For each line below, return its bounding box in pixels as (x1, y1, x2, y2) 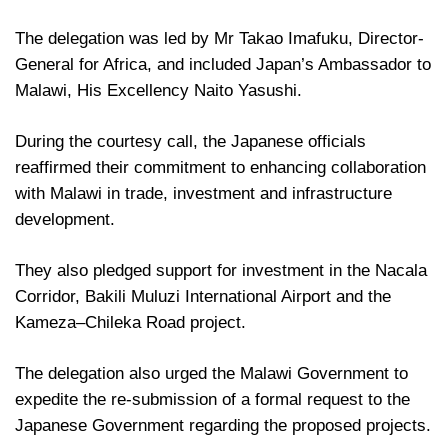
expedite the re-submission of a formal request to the (15, 389, 410, 409)
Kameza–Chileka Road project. (15, 312, 246, 332)
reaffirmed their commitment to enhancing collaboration (15, 157, 426, 177)
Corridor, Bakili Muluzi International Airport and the (15, 286, 391, 306)
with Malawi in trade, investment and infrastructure (15, 183, 392, 203)
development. (15, 209, 120, 229)
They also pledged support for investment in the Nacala (15, 260, 427, 280)
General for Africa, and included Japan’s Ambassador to (15, 54, 431, 74)
